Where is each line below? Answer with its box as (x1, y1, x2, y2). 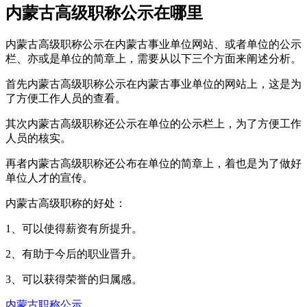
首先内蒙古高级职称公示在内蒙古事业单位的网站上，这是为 (5, 77, 302, 90)
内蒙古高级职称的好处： (5, 197, 126, 209)
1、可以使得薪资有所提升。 (5, 222, 143, 234)
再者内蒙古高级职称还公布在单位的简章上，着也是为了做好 (5, 157, 302, 169)
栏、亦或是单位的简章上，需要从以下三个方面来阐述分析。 (5, 52, 302, 64)
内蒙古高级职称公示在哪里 (5, 3, 203, 22)
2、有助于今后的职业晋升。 (5, 247, 143, 260)
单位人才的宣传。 (5, 171, 93, 184)
